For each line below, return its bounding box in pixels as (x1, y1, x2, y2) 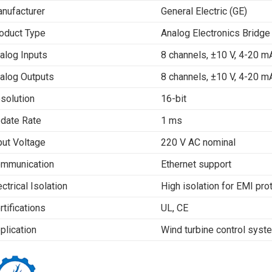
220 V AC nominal (161, 137, 236, 148)
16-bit (161, 93, 186, 104)
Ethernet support (161, 158, 231, 170)
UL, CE (161, 202, 188, 214)
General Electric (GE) (161, 5, 247, 17)
